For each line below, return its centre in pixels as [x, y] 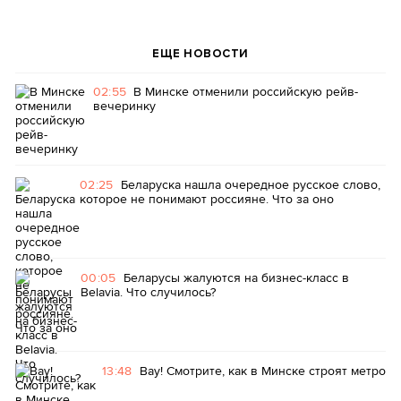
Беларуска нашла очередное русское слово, [250, 184]
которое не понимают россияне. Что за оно [207, 198]
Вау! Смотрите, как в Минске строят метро [262, 370]
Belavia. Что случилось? [148, 291]
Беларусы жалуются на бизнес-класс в [236, 277]
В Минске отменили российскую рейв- [246, 91]
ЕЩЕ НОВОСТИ [200, 53]
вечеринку [124, 105]
